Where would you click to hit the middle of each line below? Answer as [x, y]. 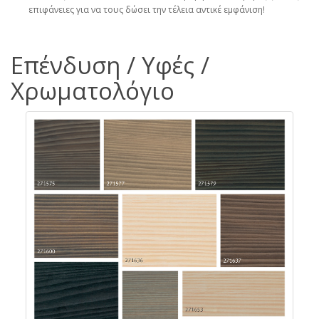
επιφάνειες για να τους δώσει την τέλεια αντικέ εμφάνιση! [147, 9]
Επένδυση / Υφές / [110, 65]
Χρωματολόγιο [93, 90]
